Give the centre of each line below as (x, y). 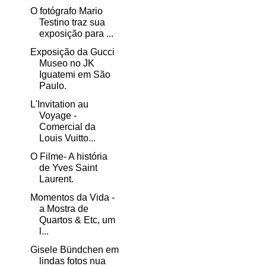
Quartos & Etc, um (77, 220)
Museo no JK (66, 64)
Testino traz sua (72, 23)
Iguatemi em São (75, 75)
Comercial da (67, 127)
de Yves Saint (68, 168)
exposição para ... (76, 34)
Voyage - (58, 116)
